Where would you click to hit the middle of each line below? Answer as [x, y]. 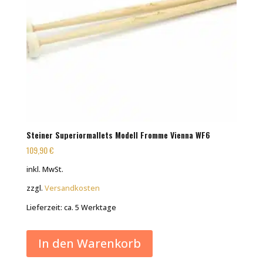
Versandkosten [72, 188]
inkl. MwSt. [45, 170]
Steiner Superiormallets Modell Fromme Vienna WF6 [118, 134]
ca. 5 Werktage [90, 207]
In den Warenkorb [89, 243]
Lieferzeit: [45, 207]
